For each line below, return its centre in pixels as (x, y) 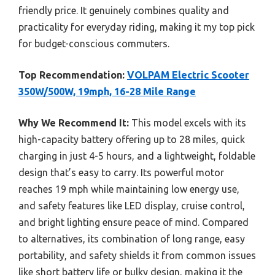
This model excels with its (188, 123)
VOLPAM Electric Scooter (188, 75)
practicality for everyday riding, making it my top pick (137, 27)
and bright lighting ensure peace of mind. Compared (134, 223)
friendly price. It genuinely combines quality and (124, 11)
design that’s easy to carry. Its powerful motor (121, 173)
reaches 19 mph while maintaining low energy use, (129, 189)
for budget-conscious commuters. (94, 44)
